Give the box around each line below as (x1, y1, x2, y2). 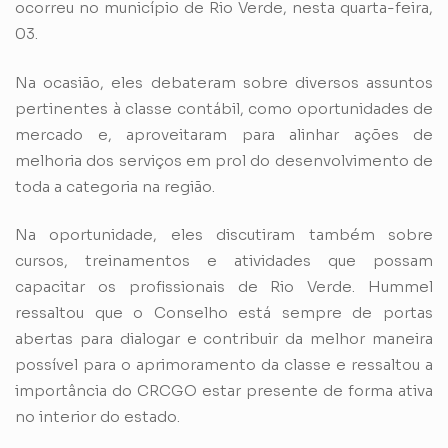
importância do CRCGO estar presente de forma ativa (15, 381, 433, 401)
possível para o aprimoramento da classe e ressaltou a (15, 355, 433, 375)
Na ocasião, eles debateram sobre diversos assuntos (15, 72, 433, 92)
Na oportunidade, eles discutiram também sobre (15, 225, 433, 245)
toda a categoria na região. (15, 176, 215, 196)
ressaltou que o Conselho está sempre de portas (15, 303, 433, 323)
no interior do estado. (15, 407, 180, 427)
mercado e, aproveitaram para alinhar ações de (15, 124, 433, 144)
